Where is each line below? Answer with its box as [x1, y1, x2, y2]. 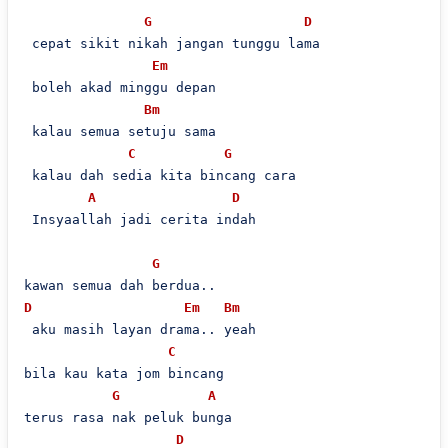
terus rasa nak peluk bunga [23, 410, 232, 425]
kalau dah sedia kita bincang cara [23, 168, 296, 183]
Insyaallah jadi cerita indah [23, 212, 256, 227]
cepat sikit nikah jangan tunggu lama [23, 36, 320, 51]
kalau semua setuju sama [23, 124, 216, 139]
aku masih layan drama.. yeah [23, 322, 256, 337]
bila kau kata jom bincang [23, 366, 224, 381]
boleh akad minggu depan [23, 80, 216, 95]
